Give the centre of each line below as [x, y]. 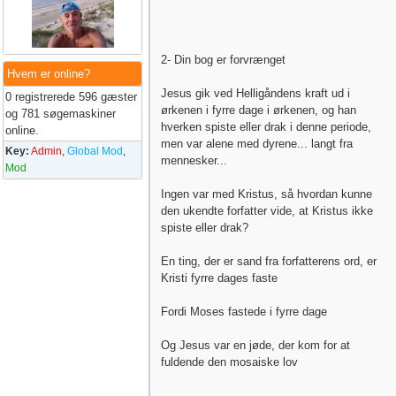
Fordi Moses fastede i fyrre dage [244, 312]
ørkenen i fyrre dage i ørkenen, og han [259, 110]
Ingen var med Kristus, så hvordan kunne [267, 194]
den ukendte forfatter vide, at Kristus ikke [267, 211]
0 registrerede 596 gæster [71, 97]
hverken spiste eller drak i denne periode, [266, 127]
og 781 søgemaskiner [61, 114]
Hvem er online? [49, 74]
